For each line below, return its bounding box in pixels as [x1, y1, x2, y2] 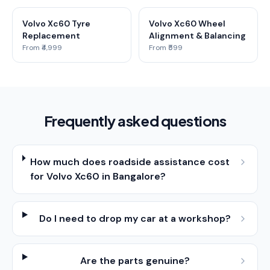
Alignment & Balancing [149, 30, 246, 41]
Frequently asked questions [43, 111, 227, 130]
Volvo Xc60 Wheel [149, 18, 225, 29]
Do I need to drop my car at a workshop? [39, 212, 231, 225]
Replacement [22, 30, 80, 41]
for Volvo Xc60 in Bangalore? [30, 170, 166, 183]
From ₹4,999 [22, 43, 62, 52]
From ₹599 [149, 43, 183, 52]
